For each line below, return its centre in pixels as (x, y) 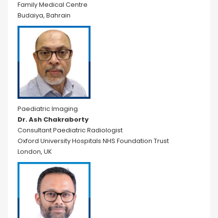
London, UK (35, 152)
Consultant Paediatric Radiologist (70, 130)
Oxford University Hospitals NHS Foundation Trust (93, 141)
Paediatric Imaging (48, 109)
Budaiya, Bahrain (44, 15)
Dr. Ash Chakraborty (53, 119)
